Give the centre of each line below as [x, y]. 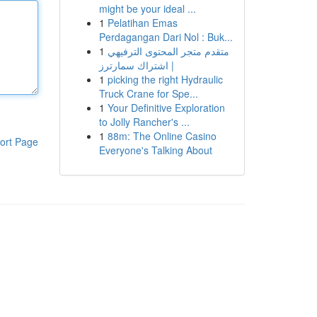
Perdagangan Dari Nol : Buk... [166, 37]
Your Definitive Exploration [166, 108]
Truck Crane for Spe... [148, 93]
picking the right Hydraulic [165, 79]
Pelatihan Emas [142, 23]
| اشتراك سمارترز [136, 65]
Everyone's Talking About [155, 150]
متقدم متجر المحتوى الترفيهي [168, 51]
